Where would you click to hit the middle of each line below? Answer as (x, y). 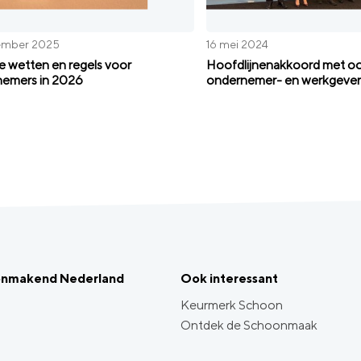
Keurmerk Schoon (232, 305)
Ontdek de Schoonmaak (249, 325)
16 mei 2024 (237, 44)
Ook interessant (229, 278)
